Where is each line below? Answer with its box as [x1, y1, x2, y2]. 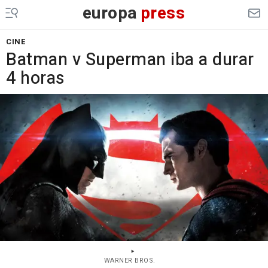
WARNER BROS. [103, 255, 156, 266]
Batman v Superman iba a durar [6, 47, 254, 72]
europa [82, 1, 138, 26]
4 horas [6, 66, 65, 91]
